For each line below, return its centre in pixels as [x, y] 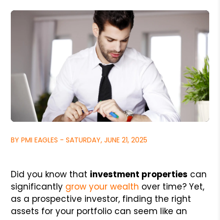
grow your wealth [102, 186]
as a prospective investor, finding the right [101, 199]
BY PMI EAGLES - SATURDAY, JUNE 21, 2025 [79, 140]
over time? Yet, [172, 186]
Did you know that [51, 174]
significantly [38, 186]
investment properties [139, 174]
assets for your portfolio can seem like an [99, 211]
